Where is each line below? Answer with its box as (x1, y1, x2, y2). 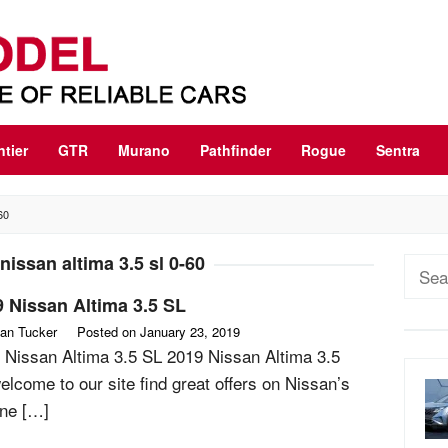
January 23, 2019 (140, 322, 240, 341)
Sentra (376, 140, 420, 160)
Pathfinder (200, 140, 271, 160)
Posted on (77, 322, 140, 341)
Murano (118, 140, 170, 160)
